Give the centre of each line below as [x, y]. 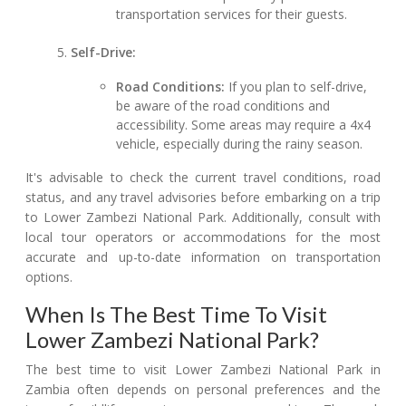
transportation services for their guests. [232, 14]
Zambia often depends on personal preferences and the [203, 390]
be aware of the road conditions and [223, 106]
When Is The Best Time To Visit [176, 314]
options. [49, 277]
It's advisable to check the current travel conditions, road [203, 178]
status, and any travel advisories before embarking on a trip [203, 198]
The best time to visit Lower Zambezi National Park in [203, 370]
